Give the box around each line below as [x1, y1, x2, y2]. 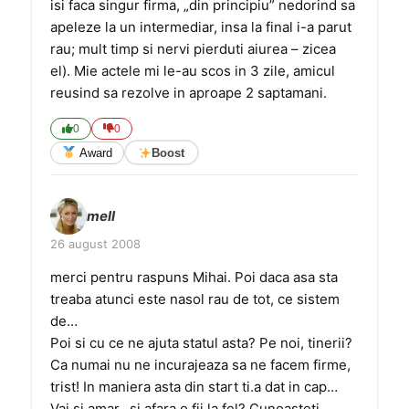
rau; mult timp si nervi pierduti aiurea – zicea [50, 40, 336, 58]
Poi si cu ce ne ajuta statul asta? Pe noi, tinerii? [50, 334, 352, 351]
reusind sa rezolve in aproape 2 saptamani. [50, 84, 327, 101]
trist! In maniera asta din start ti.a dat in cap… [50, 378, 338, 395]
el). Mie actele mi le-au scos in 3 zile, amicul [50, 62, 335, 79]
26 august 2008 [50, 236, 141, 251]
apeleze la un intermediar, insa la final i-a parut [50, 18, 351, 36]
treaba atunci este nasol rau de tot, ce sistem [50, 290, 340, 308]
